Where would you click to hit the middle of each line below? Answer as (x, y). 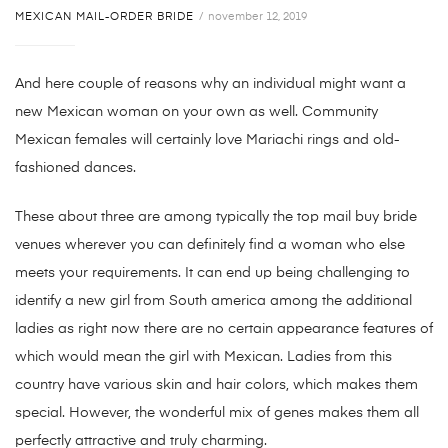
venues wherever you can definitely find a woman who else (210, 245)
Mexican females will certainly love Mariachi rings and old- (207, 140)
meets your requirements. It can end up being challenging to (212, 273)
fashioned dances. (75, 168)
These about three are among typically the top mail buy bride (216, 217)
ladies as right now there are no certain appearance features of (224, 329)
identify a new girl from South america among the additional (213, 301)
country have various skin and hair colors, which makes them (216, 385)
